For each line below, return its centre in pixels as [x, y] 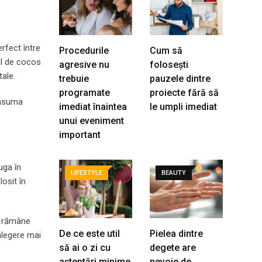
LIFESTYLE [87, 173]
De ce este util [89, 234]
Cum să [166, 51]
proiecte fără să [184, 93]
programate [85, 93]
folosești [169, 65]
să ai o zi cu [85, 248]
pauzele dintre [180, 79]
